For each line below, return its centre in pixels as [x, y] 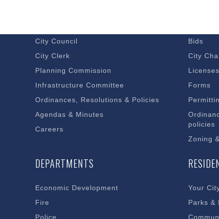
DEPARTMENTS [65, 163]
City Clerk [53, 56]
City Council [56, 41]
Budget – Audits [63, 26]
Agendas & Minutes [69, 114]
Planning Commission [73, 70]
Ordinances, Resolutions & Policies [97, 100]
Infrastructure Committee [80, 85]
